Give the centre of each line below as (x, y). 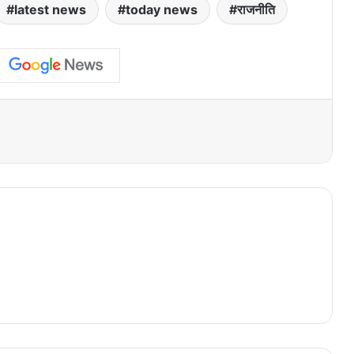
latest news (50, 10)
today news (162, 10)
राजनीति (256, 10)
